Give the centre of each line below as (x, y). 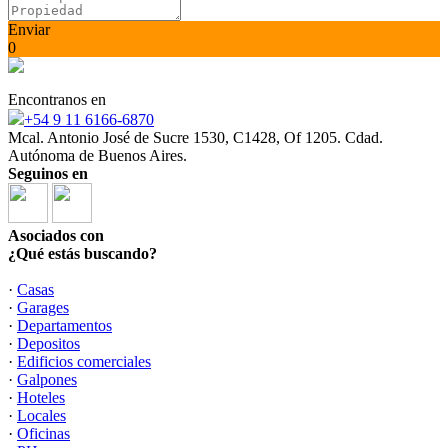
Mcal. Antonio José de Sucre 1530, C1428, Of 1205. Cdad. (195, 137)
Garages (43, 307)
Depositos (48, 343)
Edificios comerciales (84, 361)
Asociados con (56, 235)
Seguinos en (48, 173)
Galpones (47, 379)
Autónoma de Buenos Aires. (97, 155)
